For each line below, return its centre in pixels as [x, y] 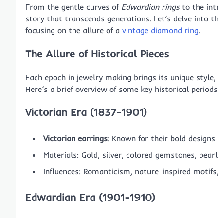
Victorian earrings [75, 138]
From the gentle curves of [73, 7]
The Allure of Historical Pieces [97, 53]
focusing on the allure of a [74, 30]
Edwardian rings [150, 7]
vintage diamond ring [160, 30]
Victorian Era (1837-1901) [86, 112]
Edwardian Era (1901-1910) [90, 197]
